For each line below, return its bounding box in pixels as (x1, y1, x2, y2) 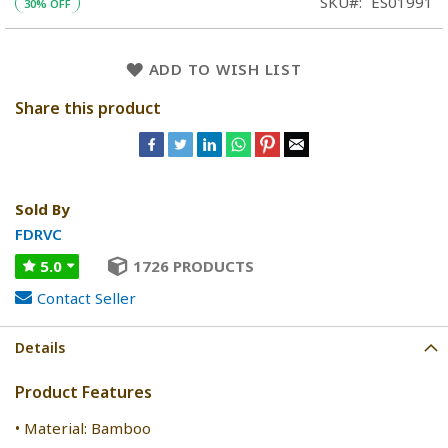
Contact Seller (37, 287, 136, 308)
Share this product (15, 96, 161, 119)
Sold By (15, 198, 70, 219)
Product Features (15, 380, 152, 403)
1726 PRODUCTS (133, 255, 254, 276)
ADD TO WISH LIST (148, 58, 302, 79)
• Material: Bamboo (15, 417, 151, 438)
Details (15, 337, 65, 357)
